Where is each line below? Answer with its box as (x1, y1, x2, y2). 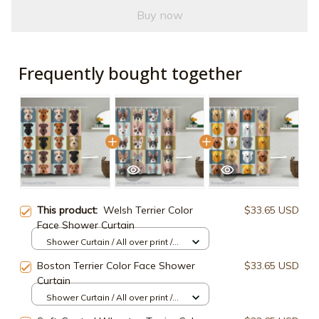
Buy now (136, 7, 183, 22)
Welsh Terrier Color (103, 204, 193, 217)
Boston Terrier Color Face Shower (37, 259, 195, 273)
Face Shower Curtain (37, 219, 135, 232)
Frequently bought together (19, 61, 242, 85)
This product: (37, 204, 103, 217)
